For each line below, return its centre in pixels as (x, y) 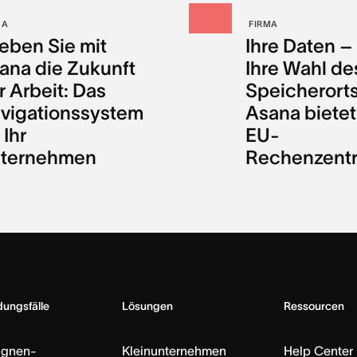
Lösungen (147, 306)
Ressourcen (314, 306)
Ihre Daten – (300, 46)
